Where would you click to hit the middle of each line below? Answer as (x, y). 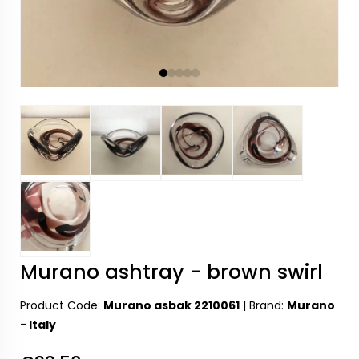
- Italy (38, 325)
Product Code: (62, 306)
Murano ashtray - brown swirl (171, 272)
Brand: (268, 306)
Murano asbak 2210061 (171, 306)
